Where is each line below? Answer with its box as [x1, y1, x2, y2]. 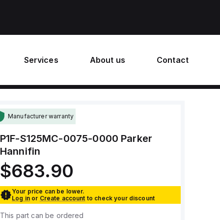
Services [24, 55, 58, 65]
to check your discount [86, 194, 155, 202]
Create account [39, 194, 85, 202]
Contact [156, 55, 189, 65]
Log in [11, 194, 30, 202]
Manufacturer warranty [7, 112, 74, 120]
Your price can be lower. [11, 188, 85, 195]
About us [89, 55, 125, 65]
